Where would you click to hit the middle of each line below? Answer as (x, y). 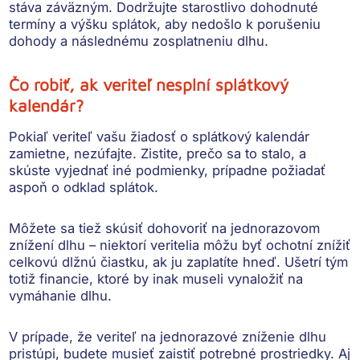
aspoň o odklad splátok (82, 187)
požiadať (299, 170)
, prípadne (238, 170)
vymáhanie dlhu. (61, 295)
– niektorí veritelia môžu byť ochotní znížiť (218, 245)
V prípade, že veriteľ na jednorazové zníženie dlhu (168, 336)
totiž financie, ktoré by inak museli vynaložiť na (156, 278)
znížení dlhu (47, 245)
